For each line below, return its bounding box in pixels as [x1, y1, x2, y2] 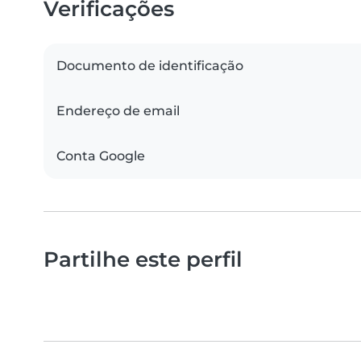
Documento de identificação [56, 58, 243, 74]
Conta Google [56, 148, 145, 164]
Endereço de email [56, 103, 180, 119]
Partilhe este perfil [44, 247, 243, 272]
